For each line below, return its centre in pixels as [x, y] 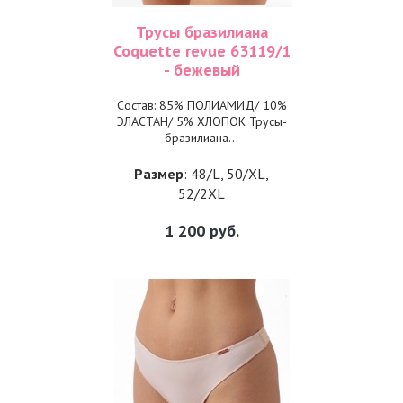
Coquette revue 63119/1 [201, 51]
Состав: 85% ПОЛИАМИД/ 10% [201, 105]
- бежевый [201, 70]
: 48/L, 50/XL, [226, 174]
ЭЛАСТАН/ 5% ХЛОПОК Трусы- [201, 121]
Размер [159, 174]
